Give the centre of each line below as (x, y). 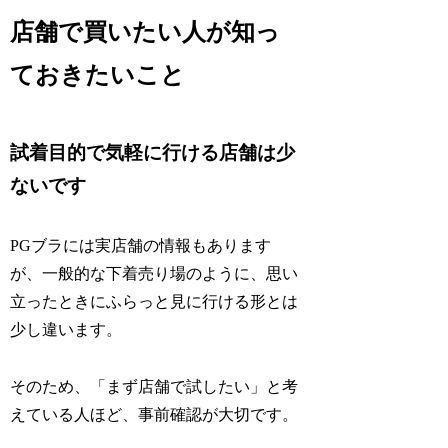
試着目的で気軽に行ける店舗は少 (153, 153)
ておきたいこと (98, 75)
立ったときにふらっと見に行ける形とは (154, 302)
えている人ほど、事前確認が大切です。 (154, 415)
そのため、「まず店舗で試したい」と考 (154, 387)
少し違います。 (66, 330)
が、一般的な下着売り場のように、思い (154, 274)
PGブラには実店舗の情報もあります (141, 246)
